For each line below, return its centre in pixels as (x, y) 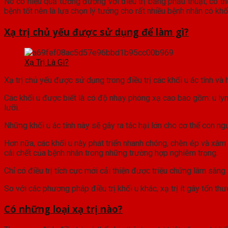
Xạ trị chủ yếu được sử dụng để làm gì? (96, 32)
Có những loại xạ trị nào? (63, 209)
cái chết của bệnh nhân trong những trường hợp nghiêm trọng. (111, 153)
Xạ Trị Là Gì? (47, 62)
